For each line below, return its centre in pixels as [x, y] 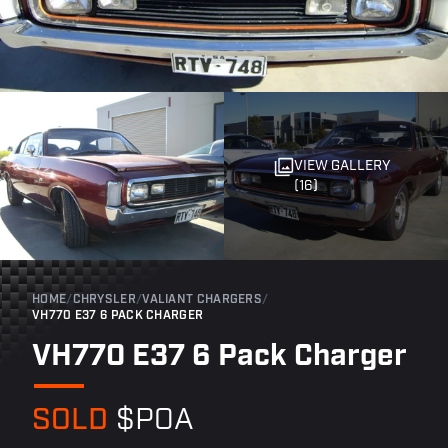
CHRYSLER [104, 300]
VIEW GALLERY [342, 166]
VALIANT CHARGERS [202, 300]
